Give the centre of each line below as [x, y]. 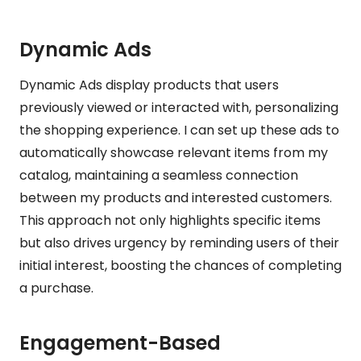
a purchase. [56, 288]
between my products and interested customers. [176, 197]
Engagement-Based [120, 342]
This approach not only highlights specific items [170, 220]
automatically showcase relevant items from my [174, 152]
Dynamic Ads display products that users [149, 85]
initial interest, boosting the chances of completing [180, 265]
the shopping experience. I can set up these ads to [179, 130]
